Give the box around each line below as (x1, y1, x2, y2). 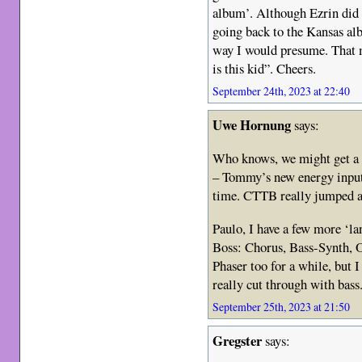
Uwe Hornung (213, 115, 292, 136)
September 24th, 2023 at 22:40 (213, 83, 351, 99)
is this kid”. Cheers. (213, 59, 317, 78)
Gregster (213, 330, 263, 351)
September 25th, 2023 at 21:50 (213, 299, 351, 315)
